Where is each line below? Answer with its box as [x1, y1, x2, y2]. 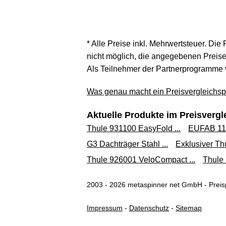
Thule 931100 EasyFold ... [87, 124, 181, 133]
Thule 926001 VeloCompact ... [87, 155, 195, 164]
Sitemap [176, 204, 202, 212]
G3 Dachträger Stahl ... [87, 140, 168, 148]
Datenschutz [129, 204, 169, 212]
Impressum [87, 204, 123, 212]
